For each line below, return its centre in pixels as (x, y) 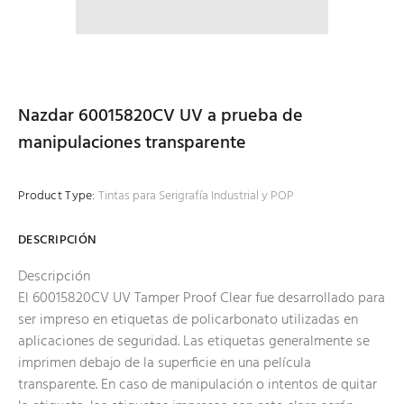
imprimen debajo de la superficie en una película (165, 364)
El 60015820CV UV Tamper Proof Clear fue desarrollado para (202, 299)
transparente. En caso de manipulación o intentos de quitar (197, 386)
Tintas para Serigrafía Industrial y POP (196, 197)
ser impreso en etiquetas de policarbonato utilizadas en (188, 321)
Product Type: (57, 197)
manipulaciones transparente (132, 144)
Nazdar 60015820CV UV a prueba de (161, 117)
